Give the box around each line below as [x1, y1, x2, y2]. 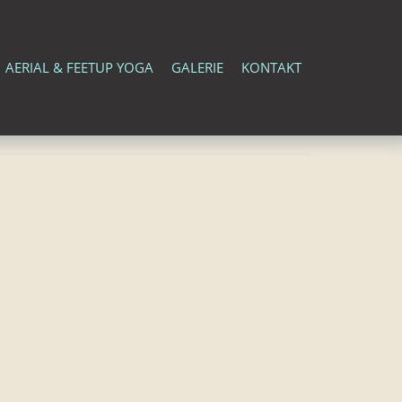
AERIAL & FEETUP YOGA [5, 58, 153, 76]
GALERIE [171, 58, 223, 76]
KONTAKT [241, 58, 301, 76]
